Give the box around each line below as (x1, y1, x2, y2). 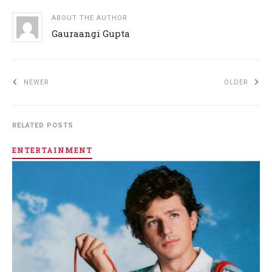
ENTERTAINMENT (12, 144, 92, 155)
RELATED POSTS (12, 121, 73, 130)
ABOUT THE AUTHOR (52, 14, 127, 22)
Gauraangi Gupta (52, 27, 130, 40)
